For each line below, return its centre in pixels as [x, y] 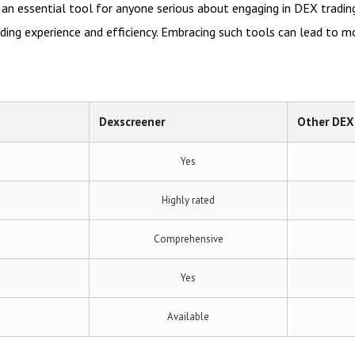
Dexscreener [132, 122]
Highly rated [188, 200]
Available [188, 317]
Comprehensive [188, 239]
